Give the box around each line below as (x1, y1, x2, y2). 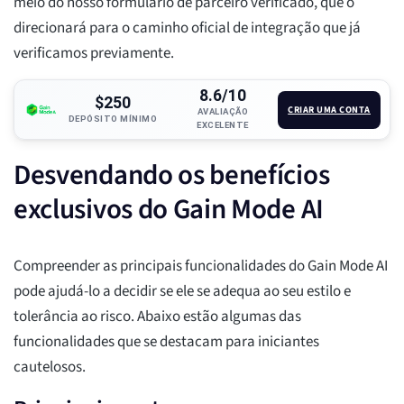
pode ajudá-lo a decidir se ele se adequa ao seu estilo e (14, 280, 351, 303)
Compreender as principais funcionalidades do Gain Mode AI (14, 255, 388, 278)
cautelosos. (14, 356, 86, 379)
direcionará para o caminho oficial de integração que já (14, 17, 361, 40)
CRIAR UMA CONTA (288, 102, 371, 116)
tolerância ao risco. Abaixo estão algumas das (14, 306, 301, 328)
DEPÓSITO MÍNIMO (68, 113, 158, 124)
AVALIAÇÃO (197, 106, 249, 117)
